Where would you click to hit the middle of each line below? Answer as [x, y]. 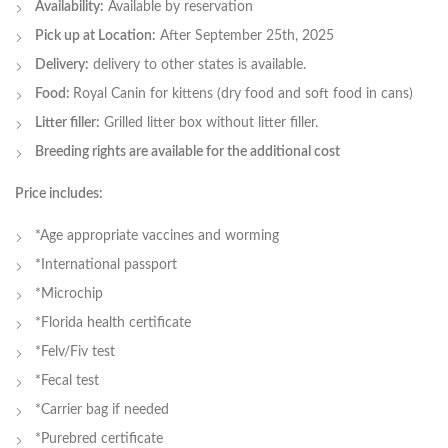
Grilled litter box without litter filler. [209, 123]
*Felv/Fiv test [75, 352]
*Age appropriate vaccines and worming [157, 236]
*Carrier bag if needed [102, 410]
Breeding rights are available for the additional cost [187, 152]
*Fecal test [67, 381]
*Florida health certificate [113, 323]
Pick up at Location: [95, 36]
